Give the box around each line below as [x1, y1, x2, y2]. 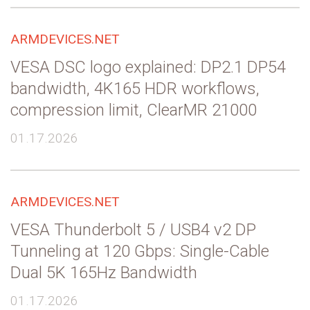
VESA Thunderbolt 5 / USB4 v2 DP [10, 219, 256, 239]
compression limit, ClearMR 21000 [10, 100, 257, 120]
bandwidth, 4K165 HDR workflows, [10, 78, 259, 98]
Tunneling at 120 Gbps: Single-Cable [10, 241, 269, 261]
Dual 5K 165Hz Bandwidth [10, 262, 197, 282]
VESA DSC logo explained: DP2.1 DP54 [10, 57, 286, 77]
